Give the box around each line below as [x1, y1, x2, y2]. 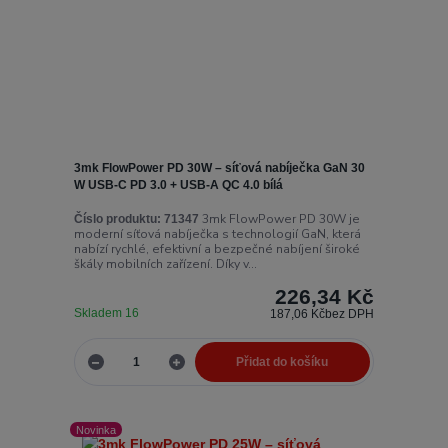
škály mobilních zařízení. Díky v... [73, 255, 257, 272]
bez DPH [325, 306, 375, 321]
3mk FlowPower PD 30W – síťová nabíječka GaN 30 [73, 161, 365, 176]
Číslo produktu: [73, 211, 161, 226]
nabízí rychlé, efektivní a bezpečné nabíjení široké [73, 240, 360, 257]
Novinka [76, 423, 117, 436]
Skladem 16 [73, 305, 142, 320]
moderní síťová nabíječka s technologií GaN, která [73, 225, 361, 242]
